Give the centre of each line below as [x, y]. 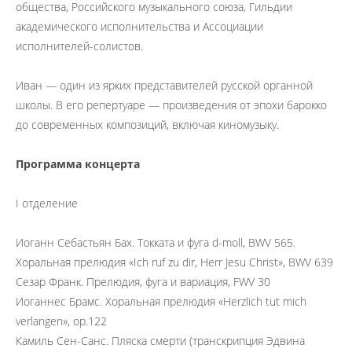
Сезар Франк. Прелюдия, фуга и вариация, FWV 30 [143, 282]
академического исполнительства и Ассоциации [139, 26]
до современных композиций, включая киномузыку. [147, 125]
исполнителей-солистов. [79, 46]
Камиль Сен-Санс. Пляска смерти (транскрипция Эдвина [160, 341]
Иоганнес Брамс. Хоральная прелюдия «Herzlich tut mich [161, 301]
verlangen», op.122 [61, 321]
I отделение [47, 203]
